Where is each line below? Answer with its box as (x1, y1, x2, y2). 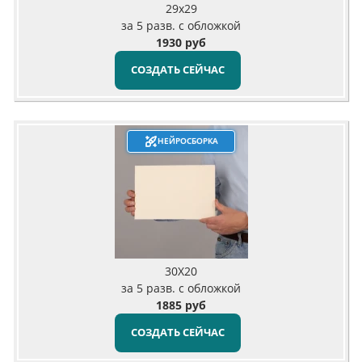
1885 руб (156, 297, 206, 313)
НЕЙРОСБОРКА (157, 135, 218, 147)
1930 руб (156, 34, 206, 50)
